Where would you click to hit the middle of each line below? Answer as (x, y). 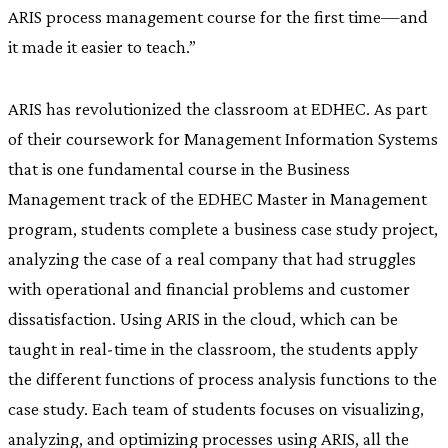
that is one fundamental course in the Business (179, 168)
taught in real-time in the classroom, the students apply (213, 348)
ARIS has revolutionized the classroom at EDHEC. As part (217, 108)
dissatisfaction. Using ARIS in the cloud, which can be (203, 318)
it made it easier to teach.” (102, 46)
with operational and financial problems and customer (209, 288)
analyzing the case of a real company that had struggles (212, 258)
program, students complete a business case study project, (223, 228)
